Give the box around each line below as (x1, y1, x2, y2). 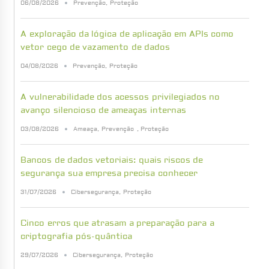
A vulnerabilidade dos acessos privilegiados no (20, 91, 220, 103)
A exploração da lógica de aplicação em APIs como (20, 28, 234, 40)
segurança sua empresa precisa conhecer (20, 168, 198, 179)
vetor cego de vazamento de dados (20, 41, 170, 53)
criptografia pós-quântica (20, 231, 132, 242)
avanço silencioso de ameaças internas (20, 104, 186, 116)
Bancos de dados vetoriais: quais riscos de (20, 154, 204, 166)
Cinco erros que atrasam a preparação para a (20, 217, 214, 229)
